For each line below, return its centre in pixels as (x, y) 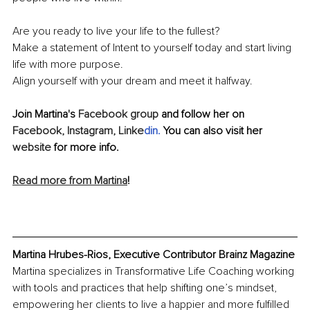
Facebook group (118, 114)
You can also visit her (214, 130)
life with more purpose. (69, 64)
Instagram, (91, 130)
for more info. (85, 147)
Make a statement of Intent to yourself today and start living (153, 47)
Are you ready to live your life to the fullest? (118, 31)
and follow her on (203, 114)
